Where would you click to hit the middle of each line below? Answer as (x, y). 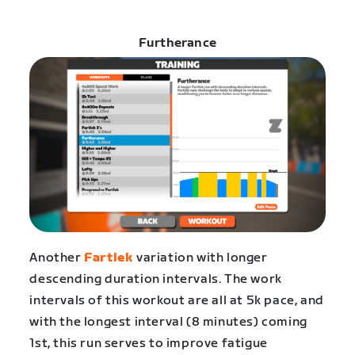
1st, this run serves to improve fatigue (149, 344)
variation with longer (200, 258)
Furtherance (177, 43)
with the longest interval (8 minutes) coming (168, 323)
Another (57, 258)
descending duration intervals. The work (156, 280)
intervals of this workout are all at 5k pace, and (177, 301)
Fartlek (109, 258)
